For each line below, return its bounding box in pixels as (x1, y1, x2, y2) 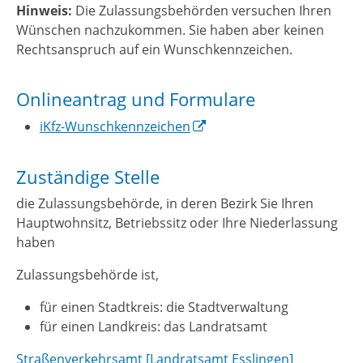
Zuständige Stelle (16, 164, 160, 190)
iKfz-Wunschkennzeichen (39, 117, 190, 136)
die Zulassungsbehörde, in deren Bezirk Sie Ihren (16, 194, 314, 213)
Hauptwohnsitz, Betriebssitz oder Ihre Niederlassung (16, 214, 338, 233)
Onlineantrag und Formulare (16, 87, 255, 113)
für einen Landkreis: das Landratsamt (39, 318, 267, 336)
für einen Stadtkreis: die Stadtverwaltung (39, 298, 288, 317)
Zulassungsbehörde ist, (16, 266, 159, 284)
